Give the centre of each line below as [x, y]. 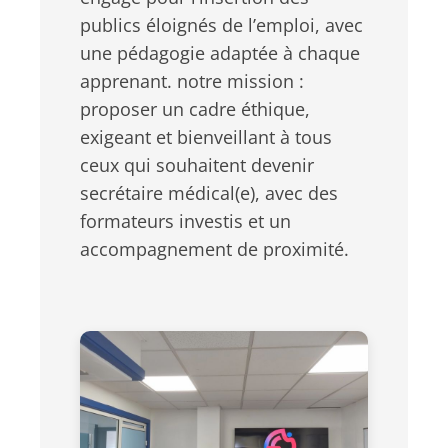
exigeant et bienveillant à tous [206, 137]
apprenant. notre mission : [192, 81]
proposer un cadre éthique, [195, 109]
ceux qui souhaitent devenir [197, 165]
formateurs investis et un [185, 221]
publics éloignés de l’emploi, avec [221, 25]
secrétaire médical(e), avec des [209, 193]
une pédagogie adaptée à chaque [220, 53]
